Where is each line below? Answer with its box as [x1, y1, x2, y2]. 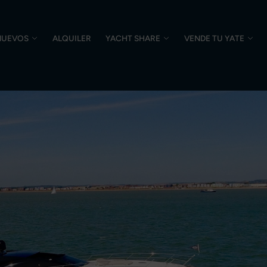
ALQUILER [52, 33, 91, 43]
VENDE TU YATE [184, 33, 244, 43]
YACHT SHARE [105, 33, 160, 43]
